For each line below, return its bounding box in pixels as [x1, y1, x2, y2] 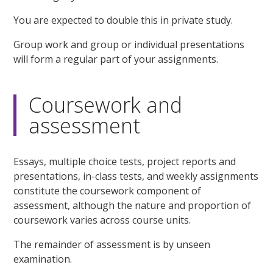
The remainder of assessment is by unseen [13, 237, 211, 251]
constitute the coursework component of [13, 183, 202, 197]
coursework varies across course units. [13, 213, 191, 227]
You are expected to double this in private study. [13, 13, 233, 27]
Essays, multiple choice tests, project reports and [13, 154, 236, 168]
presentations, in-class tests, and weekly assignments [13, 169, 259, 183]
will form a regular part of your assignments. [13, 52, 219, 66]
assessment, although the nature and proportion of [13, 198, 252, 212]
